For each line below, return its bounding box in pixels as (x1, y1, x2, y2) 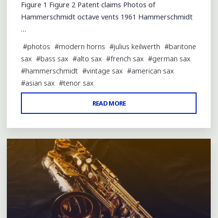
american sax (131, 66, 174, 76)
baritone (169, 42, 197, 52)
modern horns (59, 42, 106, 52)
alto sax (77, 54, 102, 64)
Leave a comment (27, 109, 79, 118)
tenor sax (63, 78, 94, 88)
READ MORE (92, 99, 127, 108)
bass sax (40, 54, 69, 64)
